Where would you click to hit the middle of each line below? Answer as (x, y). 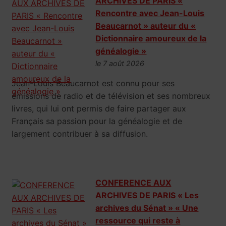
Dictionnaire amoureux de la (151, 39)
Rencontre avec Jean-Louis (150, 13)
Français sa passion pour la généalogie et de (97, 121)
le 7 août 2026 (120, 64)
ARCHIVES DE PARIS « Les (147, 195)
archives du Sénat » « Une (147, 208)
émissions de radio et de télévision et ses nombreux (111, 96)
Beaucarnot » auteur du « (146, 26)
